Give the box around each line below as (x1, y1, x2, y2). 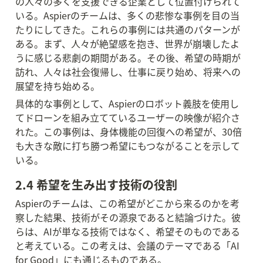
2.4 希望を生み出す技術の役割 (15, 176, 177, 193)
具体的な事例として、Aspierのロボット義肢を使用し (15, 96, 239, 110)
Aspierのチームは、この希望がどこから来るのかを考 (15, 196, 240, 210)
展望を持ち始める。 (15, 79, 100, 93)
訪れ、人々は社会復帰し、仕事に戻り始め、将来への (15, 65, 241, 79)
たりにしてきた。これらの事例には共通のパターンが (15, 22, 240, 36)
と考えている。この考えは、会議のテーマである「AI (15, 238, 240, 252)
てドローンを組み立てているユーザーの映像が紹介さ (15, 110, 240, 124)
